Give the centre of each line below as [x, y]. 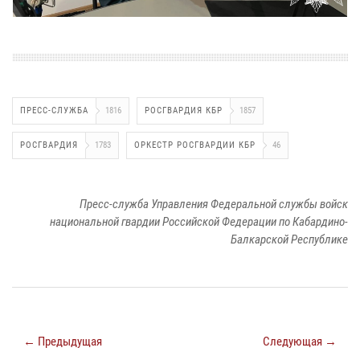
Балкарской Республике [289, 240]
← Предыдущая [63, 342]
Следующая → [300, 342]
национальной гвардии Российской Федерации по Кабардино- [199, 222]
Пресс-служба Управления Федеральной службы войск [214, 205]
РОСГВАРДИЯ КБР [184, 111]
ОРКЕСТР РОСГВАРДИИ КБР [195, 145]
